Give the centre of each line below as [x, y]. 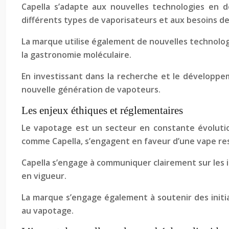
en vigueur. [44, 176]
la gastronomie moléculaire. [76, 55]
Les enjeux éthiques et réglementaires [102, 110]
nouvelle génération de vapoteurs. [91, 89]
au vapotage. [48, 211]
